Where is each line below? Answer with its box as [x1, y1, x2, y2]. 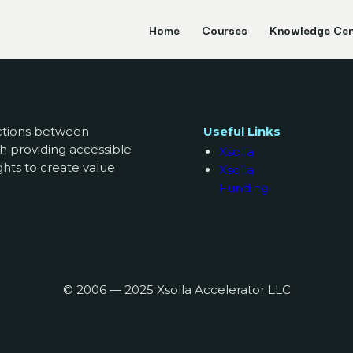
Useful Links [203, 124, 281, 139]
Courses [202, 20, 247, 39]
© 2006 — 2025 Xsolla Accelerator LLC [62, 282, 291, 297]
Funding [219, 180, 269, 195]
